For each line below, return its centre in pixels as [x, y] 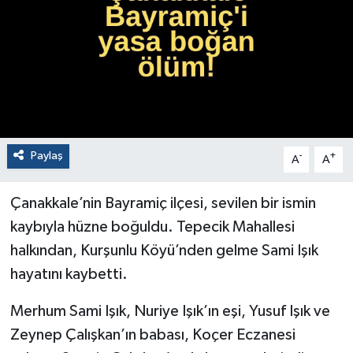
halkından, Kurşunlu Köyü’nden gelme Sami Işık [164, 251]
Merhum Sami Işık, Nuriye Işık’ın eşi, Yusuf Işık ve [170, 312]
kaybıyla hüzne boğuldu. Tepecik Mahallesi [152, 227]
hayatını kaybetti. [69, 275]
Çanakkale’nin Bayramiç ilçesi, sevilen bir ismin [163, 204]
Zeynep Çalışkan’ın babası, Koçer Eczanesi [152, 335]
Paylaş [46, 156]
